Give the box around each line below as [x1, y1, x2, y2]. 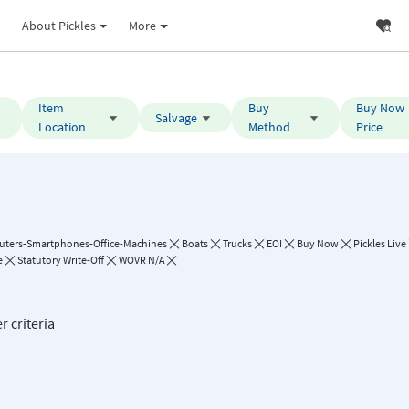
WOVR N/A [119, 253, 164, 267]
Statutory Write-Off [17, 253, 104, 267]
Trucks [223, 236, 252, 250]
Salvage [154, 109, 197, 126]
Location [38, 119, 87, 135]
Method [247, 119, 290, 135]
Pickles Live [353, 236, 406, 250]
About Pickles [21, 16, 96, 34]
